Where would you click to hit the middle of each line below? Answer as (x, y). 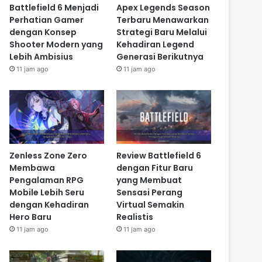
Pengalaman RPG (47, 180)
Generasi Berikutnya (160, 57)
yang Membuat (149, 180)
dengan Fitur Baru (154, 168)
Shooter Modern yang (56, 45)
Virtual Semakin (150, 204)
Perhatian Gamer (47, 20)
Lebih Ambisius (42, 57)
